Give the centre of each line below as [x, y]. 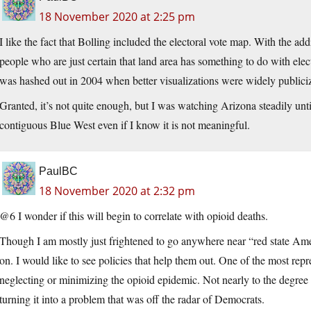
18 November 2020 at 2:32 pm [117, 191]
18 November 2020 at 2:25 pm [117, 17]
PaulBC [58, 171]
